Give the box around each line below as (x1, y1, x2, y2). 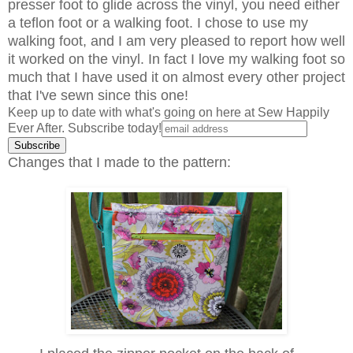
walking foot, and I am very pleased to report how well (8, 32, 345, 49)
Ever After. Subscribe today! (8, 121, 162, 135)
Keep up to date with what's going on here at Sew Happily (8, 105, 329, 119)
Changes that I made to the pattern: (8, 154, 235, 170)
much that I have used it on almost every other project (8, 69, 345, 85)
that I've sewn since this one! (8, 87, 188, 103)
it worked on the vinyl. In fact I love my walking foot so (8, 50, 345, 67)
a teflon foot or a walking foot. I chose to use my (8, 14, 308, 31)
